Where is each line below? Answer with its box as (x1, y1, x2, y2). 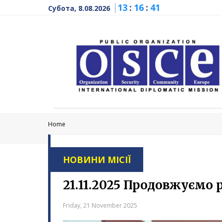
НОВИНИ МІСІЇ (63, 153, 131, 166)
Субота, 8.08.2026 (48, 3, 110, 13)
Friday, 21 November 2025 (63, 201, 137, 210)
